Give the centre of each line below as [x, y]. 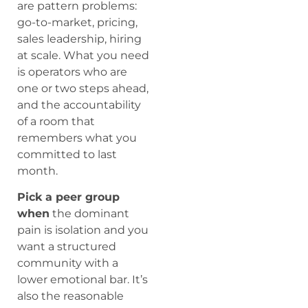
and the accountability [79, 104]
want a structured [67, 247]
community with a [68, 263]
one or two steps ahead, [83, 88]
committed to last [67, 154]
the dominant [89, 214]
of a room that [56, 121]
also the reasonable [70, 296]
